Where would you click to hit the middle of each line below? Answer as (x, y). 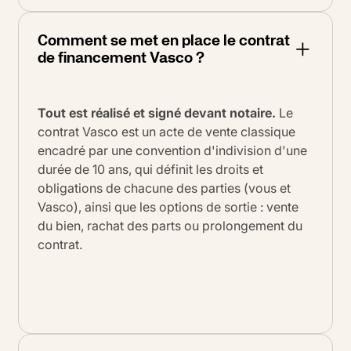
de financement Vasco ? (121, 58)
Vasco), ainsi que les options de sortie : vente (168, 207)
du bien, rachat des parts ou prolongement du (170, 226)
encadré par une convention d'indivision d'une (172, 151)
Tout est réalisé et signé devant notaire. (157, 113)
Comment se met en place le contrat (164, 40)
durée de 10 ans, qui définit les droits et (150, 170)
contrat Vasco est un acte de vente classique (166, 132)
